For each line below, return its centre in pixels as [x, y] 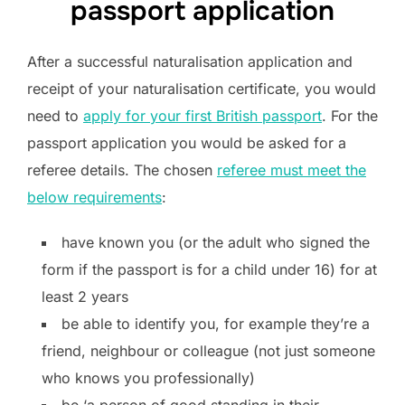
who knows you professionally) [148, 377]
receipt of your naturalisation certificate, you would [202, 88]
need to [55, 115]
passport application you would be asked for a [187, 142]
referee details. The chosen [122, 170]
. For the [350, 115]
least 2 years [85, 296]
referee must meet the [292, 170]
